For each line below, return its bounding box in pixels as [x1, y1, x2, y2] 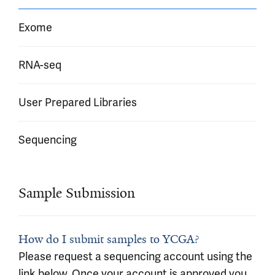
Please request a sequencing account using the [18, 249, 252, 263]
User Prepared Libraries [18, 95, 137, 109]
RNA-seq [18, 58, 61, 72]
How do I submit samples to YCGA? [18, 232, 199, 247]
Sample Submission [18, 184, 135, 202]
